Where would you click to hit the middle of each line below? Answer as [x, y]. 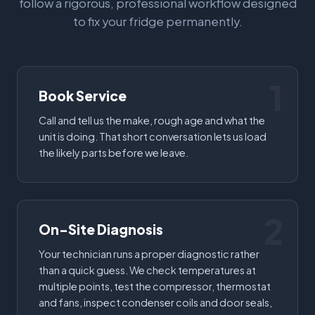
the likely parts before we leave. [114, 152]
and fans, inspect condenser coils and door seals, [155, 302]
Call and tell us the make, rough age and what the [152, 120]
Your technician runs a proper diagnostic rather [149, 253]
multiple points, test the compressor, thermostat [155, 286]
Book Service [83, 95]
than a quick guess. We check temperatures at [147, 270]
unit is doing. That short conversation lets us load [153, 136]
